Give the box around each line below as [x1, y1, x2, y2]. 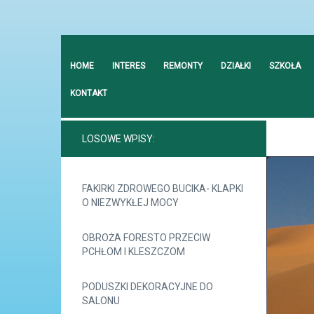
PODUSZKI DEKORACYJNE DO [82, 281, 213, 292]
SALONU [82, 295, 120, 306]
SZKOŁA [269, 61, 301, 71]
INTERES [112, 61, 145, 71]
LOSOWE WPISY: [82, 133, 155, 144]
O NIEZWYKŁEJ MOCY [82, 197, 179, 208]
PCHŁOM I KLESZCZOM [82, 246, 185, 257]
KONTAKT [70, 88, 107, 98]
